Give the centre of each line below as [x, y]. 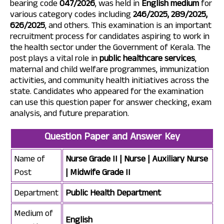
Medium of [33, 213]
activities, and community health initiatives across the [109, 80]
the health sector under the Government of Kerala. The [110, 47]
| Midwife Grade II [98, 172]
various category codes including [71, 14]
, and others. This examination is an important [128, 25]
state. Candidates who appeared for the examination [107, 91]
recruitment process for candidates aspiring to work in [110, 36]
